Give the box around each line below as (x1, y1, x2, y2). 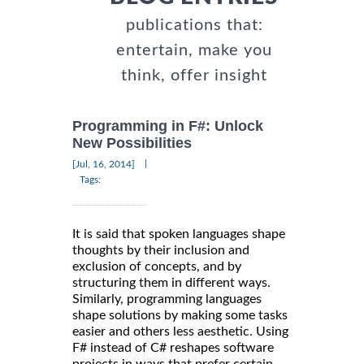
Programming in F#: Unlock (72, 118, 263, 135)
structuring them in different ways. (72, 275, 271, 289)
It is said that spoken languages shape (72, 227, 285, 240)
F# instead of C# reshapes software (72, 340, 274, 354)
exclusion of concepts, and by (72, 259, 241, 273)
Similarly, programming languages (72, 292, 262, 305)
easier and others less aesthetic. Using (72, 324, 288, 338)
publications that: (125, 17, 263, 34)
